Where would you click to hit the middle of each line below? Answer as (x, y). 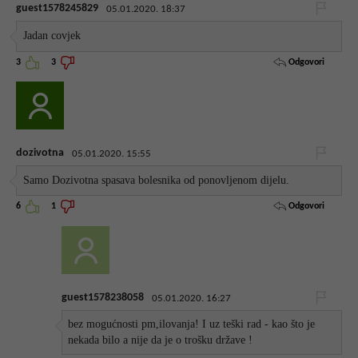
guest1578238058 (103, 297)
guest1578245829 (57, 9)
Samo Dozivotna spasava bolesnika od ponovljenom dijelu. (157, 181)
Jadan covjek (52, 36)
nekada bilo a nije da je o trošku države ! (161, 340)
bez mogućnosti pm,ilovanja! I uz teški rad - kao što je (192, 324)
